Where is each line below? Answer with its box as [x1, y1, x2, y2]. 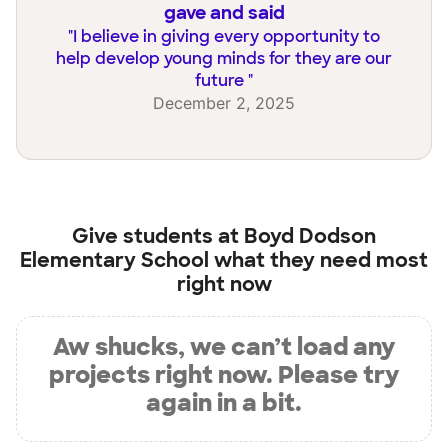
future [195, 69, 248, 91]
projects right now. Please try [49, 359, 399, 391]
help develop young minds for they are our [56, 47, 392, 69]
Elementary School [20, 247, 209, 274]
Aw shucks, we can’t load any [53, 331, 395, 363]
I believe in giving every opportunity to [73, 25, 380, 47]
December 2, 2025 [153, 92, 295, 113]
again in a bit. [146, 387, 302, 419]
